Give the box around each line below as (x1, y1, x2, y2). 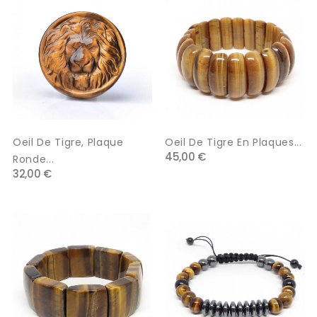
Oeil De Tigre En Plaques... (165, 135, 302, 150)
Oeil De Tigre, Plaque (13, 135, 124, 150)
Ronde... (13, 152, 54, 167)
